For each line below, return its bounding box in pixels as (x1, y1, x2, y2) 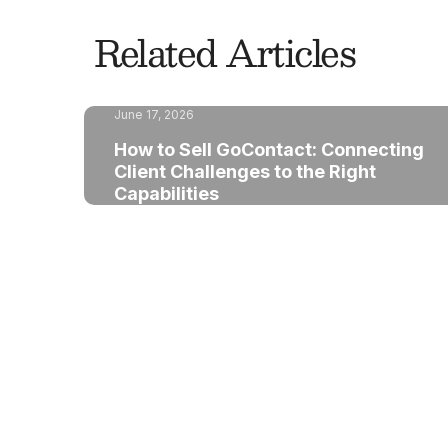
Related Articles (94, 22, 356, 82)
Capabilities (114, 183, 220, 204)
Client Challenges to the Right (114, 161, 377, 182)
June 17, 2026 (114, 107, 195, 122)
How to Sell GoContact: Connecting (114, 139, 425, 160)
